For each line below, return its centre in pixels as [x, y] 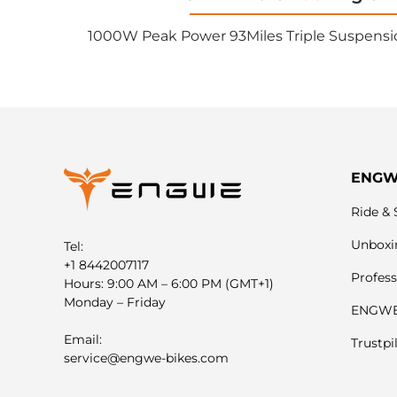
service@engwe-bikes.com [146, 358]
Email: [85, 340]
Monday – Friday [115, 303]
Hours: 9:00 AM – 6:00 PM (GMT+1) [169, 284]
